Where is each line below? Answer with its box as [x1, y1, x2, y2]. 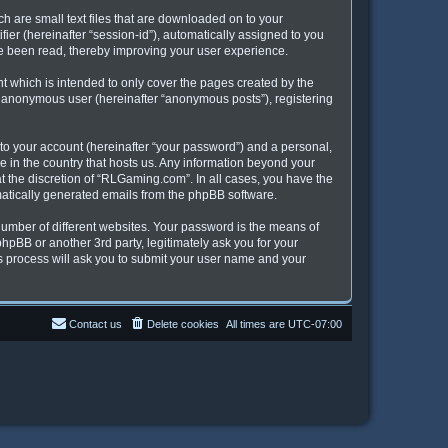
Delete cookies [147, 317, 219, 330]
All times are [226, 317, 288, 330]
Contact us [69, 317, 122, 330]
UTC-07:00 [288, 317, 342, 330]
